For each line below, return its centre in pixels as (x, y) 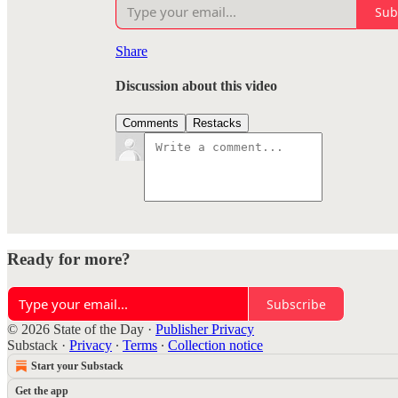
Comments (151, 123)
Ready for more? (69, 259)
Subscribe (296, 304)
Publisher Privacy (205, 330)
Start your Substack (77, 366)
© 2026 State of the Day (76, 330)
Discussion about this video (196, 86)
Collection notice (215, 346)
